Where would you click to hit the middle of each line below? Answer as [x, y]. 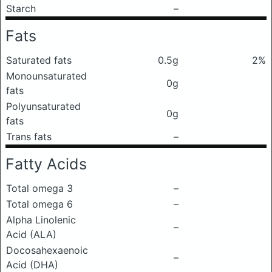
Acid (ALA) [31, 234]
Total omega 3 [39, 188]
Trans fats [29, 137]
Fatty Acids [46, 164]
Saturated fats [39, 60]
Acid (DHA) [32, 265]
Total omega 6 [39, 204]
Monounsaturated [46, 76]
